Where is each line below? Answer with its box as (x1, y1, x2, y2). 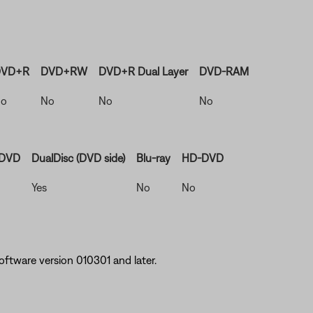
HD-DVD (181, 152, 224, 164)
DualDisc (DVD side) (31, 152, 125, 164)
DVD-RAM (198, 65, 249, 78)
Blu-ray (136, 152, 170, 164)
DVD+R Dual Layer (98, 65, 188, 78)
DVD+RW (40, 65, 87, 78)
